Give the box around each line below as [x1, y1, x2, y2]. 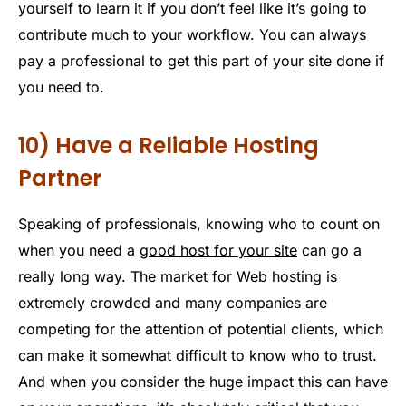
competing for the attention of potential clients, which [18, 320, 383, 338]
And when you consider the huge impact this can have [18, 372, 388, 391]
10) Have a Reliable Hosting [18, 130, 319, 160]
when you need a [18, 241, 140, 259]
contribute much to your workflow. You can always [18, 24, 366, 43]
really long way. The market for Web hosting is [18, 267, 337, 285]
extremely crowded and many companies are [18, 294, 327, 312]
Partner [18, 163, 101, 193]
